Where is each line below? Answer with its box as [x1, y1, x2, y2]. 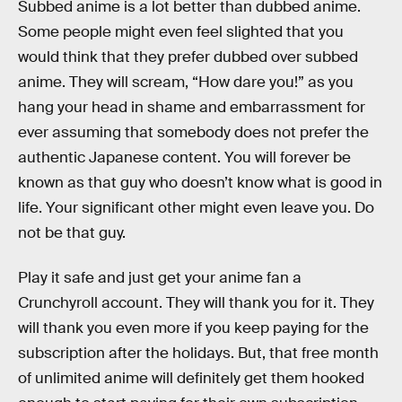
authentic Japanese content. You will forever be [18, 148, 351, 168]
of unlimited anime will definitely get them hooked [18, 368, 364, 388]
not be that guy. [18, 223, 126, 243]
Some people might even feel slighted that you [18, 22, 344, 42]
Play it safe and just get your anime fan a [18, 267, 301, 287]
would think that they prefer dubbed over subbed [18, 48, 358, 67]
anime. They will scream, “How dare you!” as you [18, 73, 354, 92]
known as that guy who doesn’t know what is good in [18, 173, 382, 193]
